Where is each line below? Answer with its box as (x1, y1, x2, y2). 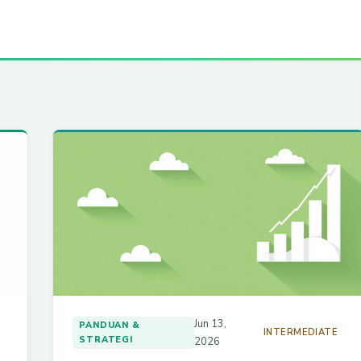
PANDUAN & (79, 319, 140, 332)
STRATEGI (79, 334, 134, 346)
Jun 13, (194, 317, 227, 332)
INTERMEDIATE (263, 326, 338, 339)
